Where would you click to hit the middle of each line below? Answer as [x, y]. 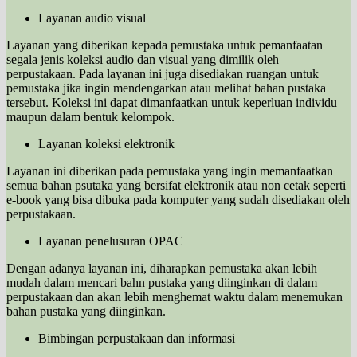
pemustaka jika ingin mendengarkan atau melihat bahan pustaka [166, 88]
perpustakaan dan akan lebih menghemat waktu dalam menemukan [175, 296]
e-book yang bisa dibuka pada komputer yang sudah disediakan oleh [178, 199]
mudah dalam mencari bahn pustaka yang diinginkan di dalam [162, 282]
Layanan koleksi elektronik [106, 143]
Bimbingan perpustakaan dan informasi [137, 338]
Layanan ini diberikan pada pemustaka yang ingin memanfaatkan [170, 171]
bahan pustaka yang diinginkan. [86, 311]
